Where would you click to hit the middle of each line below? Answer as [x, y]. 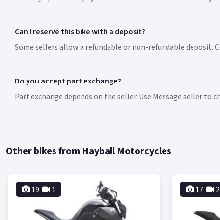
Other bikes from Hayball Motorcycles [89, 151]
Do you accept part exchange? [68, 81]
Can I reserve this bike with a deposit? [80, 32]
